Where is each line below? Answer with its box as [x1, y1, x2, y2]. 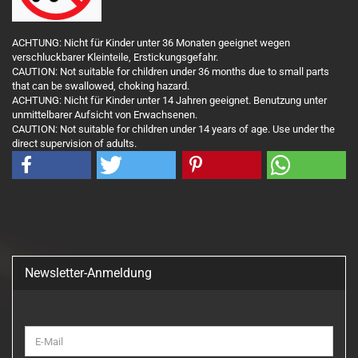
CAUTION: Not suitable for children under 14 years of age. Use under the [12, 123, 335, 135]
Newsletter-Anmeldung [25, 265, 152, 280]
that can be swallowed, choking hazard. [12, 80, 189, 92]
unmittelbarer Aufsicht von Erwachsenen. [12, 109, 197, 121]
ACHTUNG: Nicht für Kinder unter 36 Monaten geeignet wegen [12, 37, 290, 49]
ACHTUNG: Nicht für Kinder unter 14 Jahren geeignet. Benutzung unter [12, 94, 327, 106]
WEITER [24, 326, 60, 338]
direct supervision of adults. [12, 137, 137, 149]
